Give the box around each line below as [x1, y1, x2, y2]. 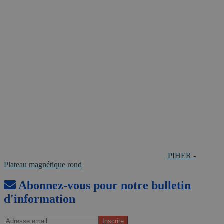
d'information [4, 192, 75, 206]
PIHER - [168, 151, 196, 160]
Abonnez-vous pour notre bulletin [16, 179, 191, 192]
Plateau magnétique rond [4, 160, 82, 169]
